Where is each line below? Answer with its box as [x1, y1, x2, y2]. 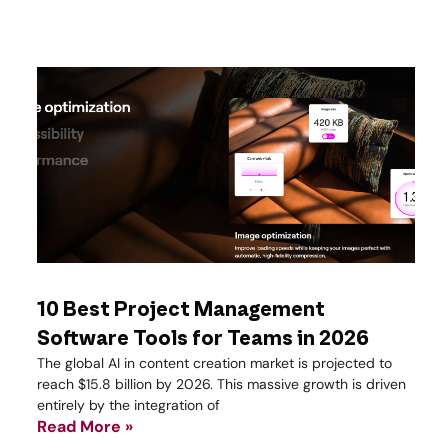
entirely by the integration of [37, 396, 220, 415]
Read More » [37, 416, 133, 438]
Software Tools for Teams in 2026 [37, 327, 369, 352]
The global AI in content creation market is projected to [37, 354, 392, 373]
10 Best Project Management [37, 298, 325, 323]
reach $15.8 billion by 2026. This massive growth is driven [37, 375, 406, 394]
